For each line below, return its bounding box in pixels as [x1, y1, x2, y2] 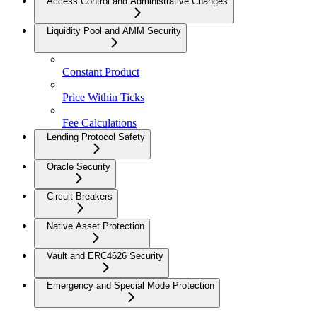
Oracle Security [47, 161, 110, 173]
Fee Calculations [62, 117, 137, 129]
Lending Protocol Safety [47, 132, 145, 143]
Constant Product [62, 66, 139, 79]
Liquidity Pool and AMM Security [47, 25, 181, 37]
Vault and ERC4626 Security [47, 250, 163, 262]
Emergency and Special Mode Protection [47, 280, 214, 292]
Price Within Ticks [62, 91, 144, 104]
